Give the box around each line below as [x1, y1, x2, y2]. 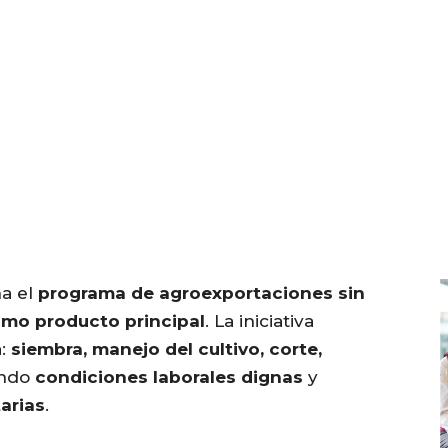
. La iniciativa [205, 311, 314, 332]
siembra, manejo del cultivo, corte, [11, 339, 322, 360]
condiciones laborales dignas [35, 367, 303, 388]
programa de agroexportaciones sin [38, 283, 365, 304]
